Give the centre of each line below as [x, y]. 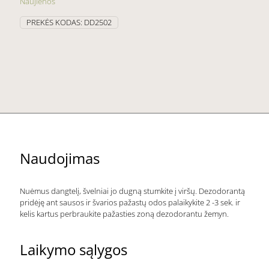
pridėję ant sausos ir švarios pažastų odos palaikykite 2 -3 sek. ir [130, 202]
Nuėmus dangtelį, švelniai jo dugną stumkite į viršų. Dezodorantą [132, 191]
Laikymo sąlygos [74, 249]
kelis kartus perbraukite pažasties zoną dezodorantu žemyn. [124, 213]
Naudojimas [60, 158]
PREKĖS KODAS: [55, 22]
